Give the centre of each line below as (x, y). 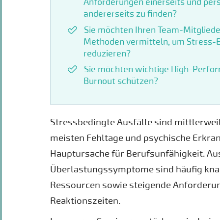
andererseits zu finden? (131, 14)
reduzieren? (107, 54)
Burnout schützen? (121, 82)
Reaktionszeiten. (85, 201)
